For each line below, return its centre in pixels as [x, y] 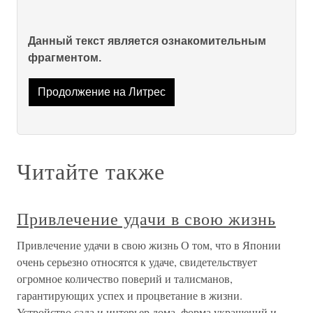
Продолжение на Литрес [101, 92]
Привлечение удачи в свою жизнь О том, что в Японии [149, 245]
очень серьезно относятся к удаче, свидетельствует [137, 262]
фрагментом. [65, 58]
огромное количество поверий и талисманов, [125, 279]
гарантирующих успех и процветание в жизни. [130, 296]
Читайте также [91, 171]
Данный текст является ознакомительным [147, 41]
